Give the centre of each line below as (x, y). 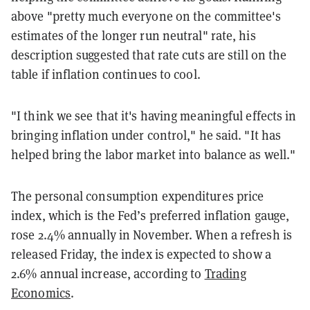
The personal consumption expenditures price (138, 196)
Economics (41, 293)
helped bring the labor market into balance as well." (154, 154)
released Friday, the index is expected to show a (141, 254)
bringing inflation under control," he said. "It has (146, 135)
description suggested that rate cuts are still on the (149, 55)
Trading (226, 273)
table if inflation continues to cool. (106, 74)
